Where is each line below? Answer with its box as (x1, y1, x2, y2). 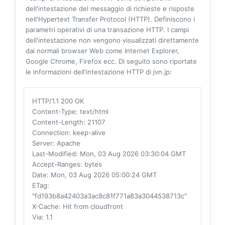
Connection (32, 129, 69, 137)
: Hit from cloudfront (59, 202, 123, 211)
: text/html (76, 107, 108, 116)
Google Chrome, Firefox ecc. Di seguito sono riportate (26, 57, 197, 66)
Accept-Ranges (32, 160, 80, 169)
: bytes (80, 160, 102, 169)
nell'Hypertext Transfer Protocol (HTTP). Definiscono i (26, 15, 195, 24)
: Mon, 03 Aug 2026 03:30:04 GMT (76, 150, 186, 158)
